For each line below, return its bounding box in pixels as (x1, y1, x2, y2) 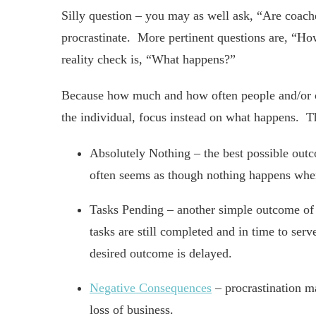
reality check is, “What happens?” (61, 52, 236, 66)
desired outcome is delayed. (90, 246, 232, 260)
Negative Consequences (90, 281, 212, 295)
